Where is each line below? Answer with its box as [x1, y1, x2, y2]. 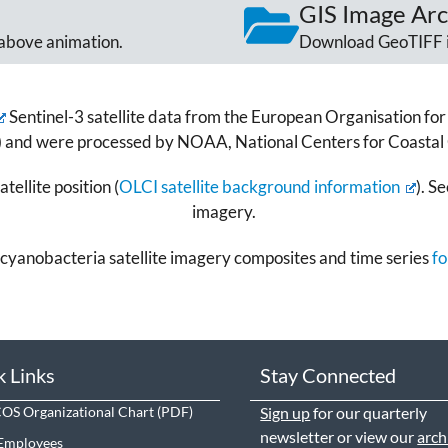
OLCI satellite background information [119, 176, 401, 198]
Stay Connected [260, 363, 397, 388]
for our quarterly [310, 403, 428, 423]
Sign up [260, 403, 311, 423]
